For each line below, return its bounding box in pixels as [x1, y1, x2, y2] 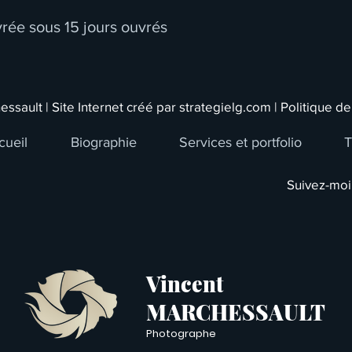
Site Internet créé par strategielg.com [51, 98, 271, 114]
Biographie [70, 134, 137, 150]
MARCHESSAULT [146, 297, 325, 326]
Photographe [146, 325, 216, 341]
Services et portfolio [179, 134, 302, 150]
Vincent [146, 269, 223, 298]
